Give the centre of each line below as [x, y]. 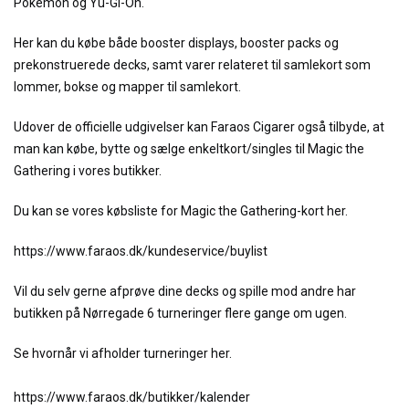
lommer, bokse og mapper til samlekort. [127, 87]
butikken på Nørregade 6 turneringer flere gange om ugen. [180, 313]
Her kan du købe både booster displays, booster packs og [176, 43]
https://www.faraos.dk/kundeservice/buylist [141, 251]
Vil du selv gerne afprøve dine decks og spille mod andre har [185, 291]
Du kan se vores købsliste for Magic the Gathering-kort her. [181, 211]
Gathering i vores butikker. [88, 171]
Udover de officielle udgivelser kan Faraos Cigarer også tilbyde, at [199, 127]
